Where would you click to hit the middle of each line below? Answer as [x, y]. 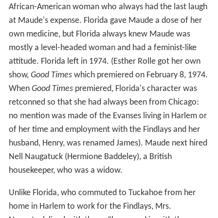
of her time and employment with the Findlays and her [104, 129]
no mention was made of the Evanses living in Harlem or [108, 116]
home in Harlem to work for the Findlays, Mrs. [90, 206]
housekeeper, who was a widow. [65, 170]
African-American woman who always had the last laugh [108, 7]
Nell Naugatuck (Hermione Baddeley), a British [90, 157]
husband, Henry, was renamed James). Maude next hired [108, 143]
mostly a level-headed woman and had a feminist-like [102, 48]
